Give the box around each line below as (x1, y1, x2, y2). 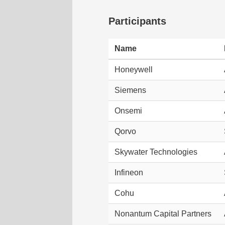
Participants (108, 16, 166, 27)
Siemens (115, 86, 146, 95)
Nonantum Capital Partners (115, 209, 211, 218)
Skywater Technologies (115, 148, 197, 157)
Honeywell (115, 65, 153, 74)
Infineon (115, 168, 143, 177)
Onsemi (115, 106, 142, 116)
